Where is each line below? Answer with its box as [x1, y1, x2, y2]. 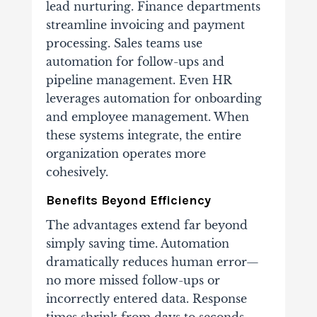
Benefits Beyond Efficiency [45, 192, 211, 209]
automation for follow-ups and [45, 54, 224, 69]
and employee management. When [45, 110, 249, 125]
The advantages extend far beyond [45, 218, 248, 233]
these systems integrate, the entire [45, 128, 241, 143]
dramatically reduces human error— [45, 255, 259, 270]
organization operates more [45, 146, 206, 161]
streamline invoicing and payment [45, 18, 245, 33]
